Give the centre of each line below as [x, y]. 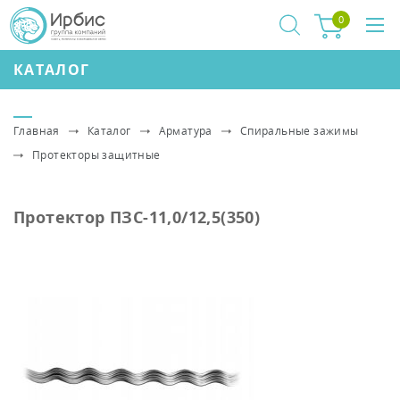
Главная [37, 131]
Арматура [185, 131]
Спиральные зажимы [299, 131]
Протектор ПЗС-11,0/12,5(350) [137, 217]
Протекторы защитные [96, 155]
